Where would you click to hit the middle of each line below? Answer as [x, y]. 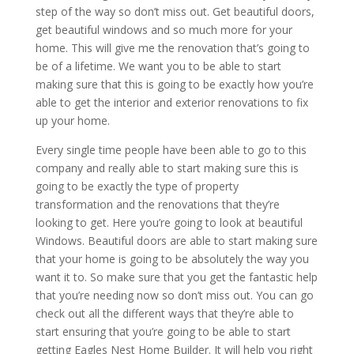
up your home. [72, 120]
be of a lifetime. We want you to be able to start [158, 66]
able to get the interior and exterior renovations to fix [171, 102]
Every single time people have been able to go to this [171, 149]
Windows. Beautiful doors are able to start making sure [176, 240]
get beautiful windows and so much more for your [164, 29]
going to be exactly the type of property [137, 186]
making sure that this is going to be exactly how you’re [174, 84]
